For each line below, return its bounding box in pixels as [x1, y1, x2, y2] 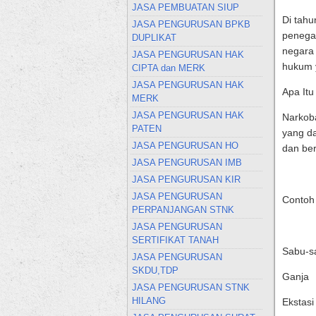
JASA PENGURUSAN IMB [131, 157, 242, 168]
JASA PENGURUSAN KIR [131, 174, 241, 185]
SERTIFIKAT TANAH [131, 235, 219, 245]
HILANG [131, 296, 166, 306]
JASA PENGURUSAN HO [131, 140, 238, 151]
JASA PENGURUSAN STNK [131, 282, 250, 293]
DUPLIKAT [131, 32, 176, 43]
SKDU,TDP [131, 265, 178, 276]
